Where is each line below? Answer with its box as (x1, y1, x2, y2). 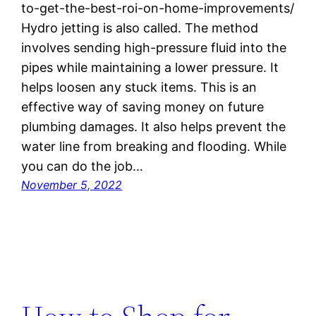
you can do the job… (21, 159, 144, 174)
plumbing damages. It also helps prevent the (21, 119, 286, 135)
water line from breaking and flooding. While (21, 139, 287, 154)
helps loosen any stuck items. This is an (21, 80, 257, 95)
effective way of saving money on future (21, 99, 265, 115)
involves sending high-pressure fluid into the (21, 40, 287, 56)
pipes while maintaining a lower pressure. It (21, 60, 279, 75)
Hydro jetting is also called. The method (21, 20, 259, 36)
